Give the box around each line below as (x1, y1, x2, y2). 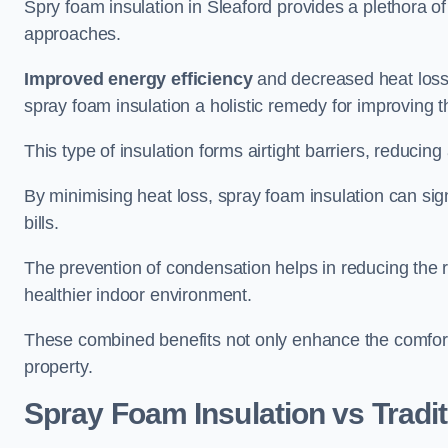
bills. (24, 213, 59, 233)
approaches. (24, 24, 122, 44)
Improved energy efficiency (24, 69, 253, 89)
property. (24, 357, 93, 377)
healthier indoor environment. (24, 285, 252, 305)
